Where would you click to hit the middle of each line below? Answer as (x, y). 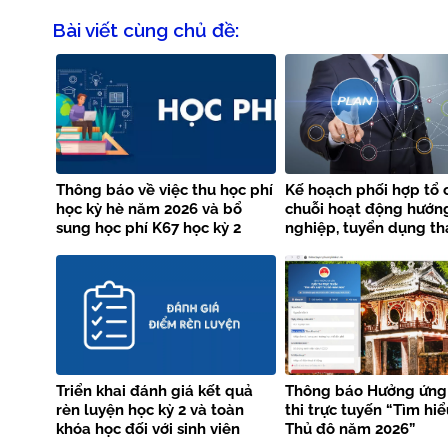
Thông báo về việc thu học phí (164, 190)
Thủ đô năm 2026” (349, 429)
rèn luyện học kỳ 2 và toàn (150, 410)
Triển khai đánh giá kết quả (154, 391)
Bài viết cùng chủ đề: (145, 29)
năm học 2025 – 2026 (131, 247)
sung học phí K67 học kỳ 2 (148, 228)
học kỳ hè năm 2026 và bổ (149, 209)
